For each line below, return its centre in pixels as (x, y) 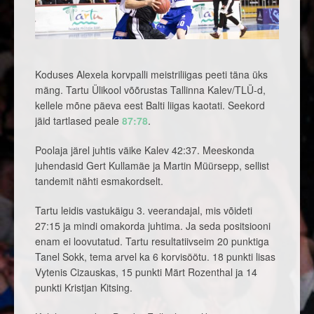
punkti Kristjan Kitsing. (84, 288)
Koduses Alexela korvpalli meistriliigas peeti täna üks (151, 75)
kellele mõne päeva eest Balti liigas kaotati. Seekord (150, 105)
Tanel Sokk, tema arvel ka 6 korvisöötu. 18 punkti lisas (155, 257)
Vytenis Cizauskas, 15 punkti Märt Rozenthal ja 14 (146, 272)
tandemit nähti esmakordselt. (99, 181)
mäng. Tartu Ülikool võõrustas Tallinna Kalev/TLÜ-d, (150, 90)
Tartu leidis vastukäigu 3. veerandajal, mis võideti (144, 211)
